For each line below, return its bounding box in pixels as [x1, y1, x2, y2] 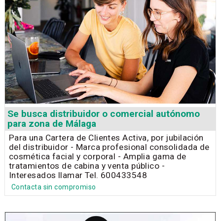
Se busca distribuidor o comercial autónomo [7, 108, 200, 120]
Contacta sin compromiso [11, 183, 96, 191]
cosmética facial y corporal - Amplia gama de [8, 151, 186, 162]
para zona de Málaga [7, 118, 96, 130]
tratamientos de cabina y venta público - [8, 161, 165, 171]
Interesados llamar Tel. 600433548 [8, 170, 147, 181]
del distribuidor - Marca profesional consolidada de [8, 142, 210, 152]
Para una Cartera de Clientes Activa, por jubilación [8, 133, 204, 143]
